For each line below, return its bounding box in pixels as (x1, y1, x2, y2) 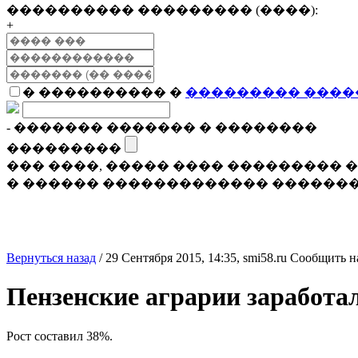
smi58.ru (243, 251, 287, 265)
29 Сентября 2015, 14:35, (105, 251, 243, 265)
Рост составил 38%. (6, 328, 113, 343)
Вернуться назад (6, 251, 96, 265)
